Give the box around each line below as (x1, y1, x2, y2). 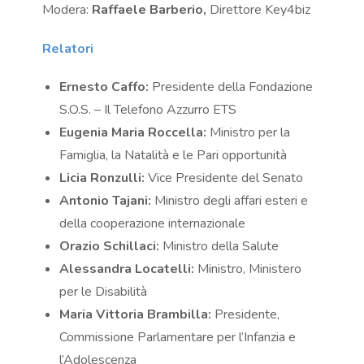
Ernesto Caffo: (59, 78, 149, 97)
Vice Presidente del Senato (145, 169, 304, 188)
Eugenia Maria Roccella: (59, 123, 207, 142)
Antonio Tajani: (59, 192, 152, 210)
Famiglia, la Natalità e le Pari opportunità (59, 146, 288, 165)
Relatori (42, 40, 94, 58)
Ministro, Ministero (194, 260, 302, 279)
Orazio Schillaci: (59, 237, 160, 256)
